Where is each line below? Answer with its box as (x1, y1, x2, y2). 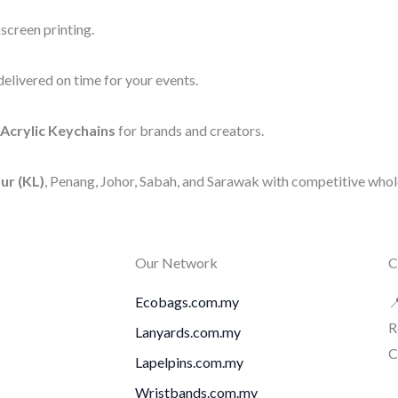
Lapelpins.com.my (135, 354, 243, 371)
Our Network (135, 254, 218, 272)
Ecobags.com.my (135, 293, 239, 311)
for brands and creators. (115, 122, 264, 139)
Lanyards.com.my (135, 323, 241, 341)
